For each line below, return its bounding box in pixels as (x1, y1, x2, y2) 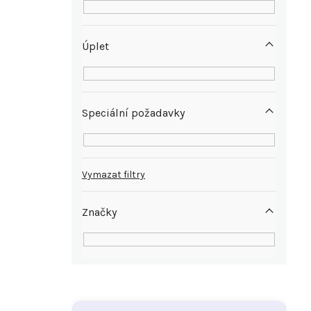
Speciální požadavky (82, 106, 185, 119)
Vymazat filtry (82, 169, 145, 181)
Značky (82, 205, 117, 219)
